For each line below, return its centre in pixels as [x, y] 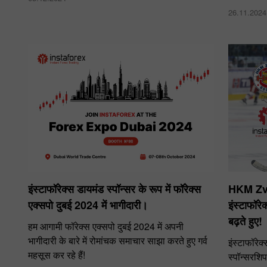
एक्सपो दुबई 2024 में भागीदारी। [88, 205]
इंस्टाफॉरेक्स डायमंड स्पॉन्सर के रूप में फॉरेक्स [114, 189]
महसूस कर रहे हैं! [57, 255]
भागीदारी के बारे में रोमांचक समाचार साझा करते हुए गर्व [118, 241]
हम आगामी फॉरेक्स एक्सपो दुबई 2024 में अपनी [106, 226]
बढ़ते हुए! [246, 221]
